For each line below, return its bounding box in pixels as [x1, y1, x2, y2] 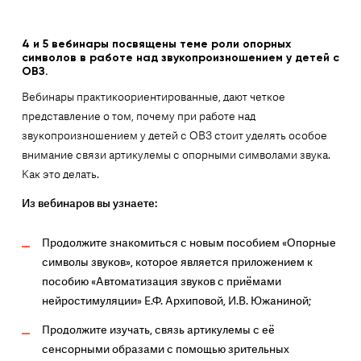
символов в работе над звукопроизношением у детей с [21, 51, 339, 64]
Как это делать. [21, 167, 99, 182]
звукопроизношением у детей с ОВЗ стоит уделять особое [21, 128, 327, 143]
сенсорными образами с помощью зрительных [41, 342, 289, 357]
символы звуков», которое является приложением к [41, 255, 313, 270]
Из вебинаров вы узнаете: [21, 196, 157, 211]
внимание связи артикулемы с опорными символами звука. [21, 147, 330, 163]
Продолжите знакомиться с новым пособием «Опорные [41, 235, 336, 251]
